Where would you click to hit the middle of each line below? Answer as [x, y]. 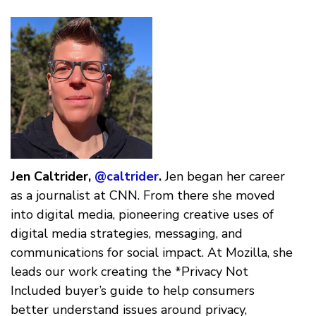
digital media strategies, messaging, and [127, 233]
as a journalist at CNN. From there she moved [143, 195]
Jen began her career [223, 176]
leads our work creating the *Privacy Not [129, 271]
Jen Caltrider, [51, 176]
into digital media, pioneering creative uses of [142, 214]
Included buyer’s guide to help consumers [133, 290]
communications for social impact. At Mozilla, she [152, 252]
